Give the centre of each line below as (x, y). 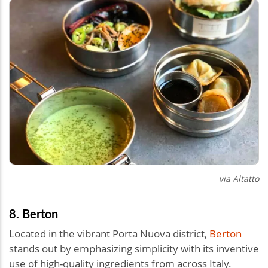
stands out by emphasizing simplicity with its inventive (134, 248)
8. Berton (35, 213)
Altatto (246, 178)
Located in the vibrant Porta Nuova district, (109, 233)
